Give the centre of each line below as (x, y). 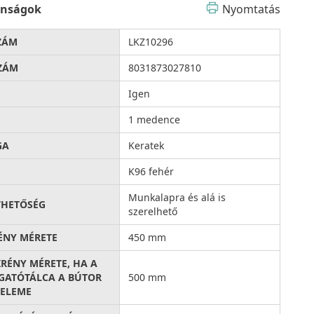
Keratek (146, 145)
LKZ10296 (151, 41)
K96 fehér (151, 171)
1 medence (155, 119)
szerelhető (153, 211)
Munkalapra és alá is (177, 197)
